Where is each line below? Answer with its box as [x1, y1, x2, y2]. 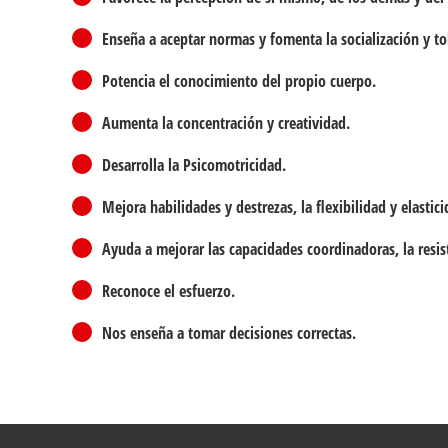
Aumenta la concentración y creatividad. [102, 112, 350, 134]
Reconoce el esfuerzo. [102, 280, 235, 302]
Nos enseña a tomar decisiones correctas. [102, 322, 356, 344]
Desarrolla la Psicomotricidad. [102, 154, 286, 176]
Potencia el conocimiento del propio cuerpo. [102, 70, 376, 92]
